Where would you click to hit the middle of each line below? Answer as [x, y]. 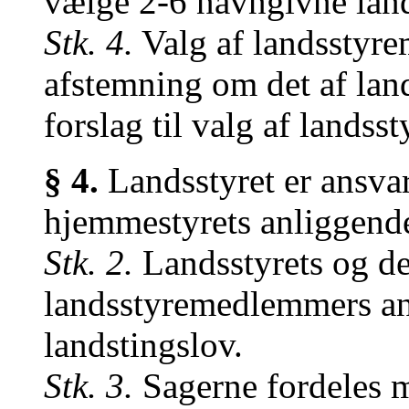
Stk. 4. [89, 42]
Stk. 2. [89, 262]
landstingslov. [143, 345]
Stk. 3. [89, 386]
